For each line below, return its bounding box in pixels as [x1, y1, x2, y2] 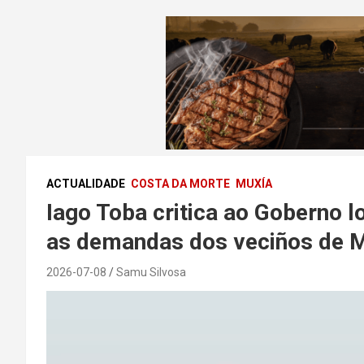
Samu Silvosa [116, 266, 186, 279]
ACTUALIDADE [46, 177, 125, 191]
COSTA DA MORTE [131, 177, 230, 191]
